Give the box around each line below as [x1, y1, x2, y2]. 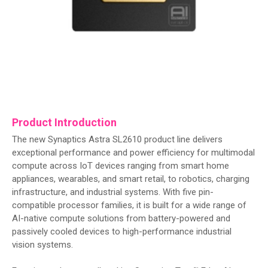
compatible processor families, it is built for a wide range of [12, 199, 246, 211]
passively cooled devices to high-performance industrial [12, 226, 232, 237]
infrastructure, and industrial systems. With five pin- [12, 186, 214, 197]
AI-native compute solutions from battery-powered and [12, 212, 230, 224]
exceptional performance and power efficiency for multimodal [12, 147, 255, 158]
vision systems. [12, 239, 73, 250]
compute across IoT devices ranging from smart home [12, 160, 229, 171]
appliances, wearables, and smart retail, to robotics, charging [12, 173, 249, 184]
